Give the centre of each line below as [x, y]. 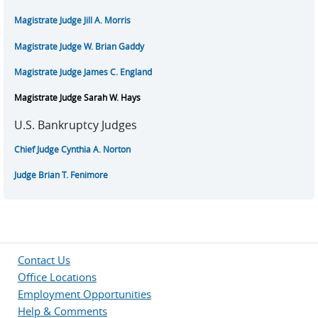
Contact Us [44, 259]
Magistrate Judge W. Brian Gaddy [79, 46]
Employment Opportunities [84, 294]
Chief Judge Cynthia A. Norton [72, 149]
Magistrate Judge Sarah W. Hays [77, 98]
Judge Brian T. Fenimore [61, 175]
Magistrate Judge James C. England [83, 72]
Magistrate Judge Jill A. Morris [72, 21]
